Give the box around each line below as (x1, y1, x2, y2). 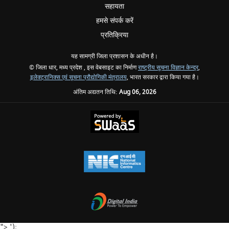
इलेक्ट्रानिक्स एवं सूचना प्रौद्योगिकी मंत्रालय (30, 73, 127, 82)
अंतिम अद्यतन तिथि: (73, 88, 119, 97)
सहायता (105, 1, 124, 12)
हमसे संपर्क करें (96, 15, 133, 26)
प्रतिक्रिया (101, 30, 128, 40)
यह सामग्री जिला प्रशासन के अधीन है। (71, 52, 158, 61)
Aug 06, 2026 (119, 88, 156, 97)
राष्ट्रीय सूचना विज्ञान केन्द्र (138, 63, 198, 72)
